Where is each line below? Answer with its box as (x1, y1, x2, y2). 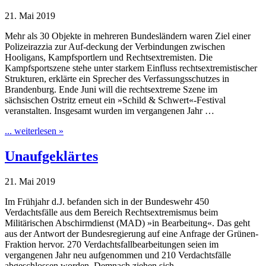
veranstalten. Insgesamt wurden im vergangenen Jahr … (5, 106, 214, 116)
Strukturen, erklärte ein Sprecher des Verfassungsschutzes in (5, 74, 229, 84)
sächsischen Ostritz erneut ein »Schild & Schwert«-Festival (5, 95, 226, 106)
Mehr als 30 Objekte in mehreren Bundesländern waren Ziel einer (5, 31, 251, 42)
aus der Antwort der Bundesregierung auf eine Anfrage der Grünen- (5, 228, 258, 239)
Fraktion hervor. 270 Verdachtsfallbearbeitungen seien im (5, 239, 218, 249)
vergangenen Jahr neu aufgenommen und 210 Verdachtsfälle (5, 249, 231, 260)
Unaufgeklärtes (5, 148, 98, 164)
